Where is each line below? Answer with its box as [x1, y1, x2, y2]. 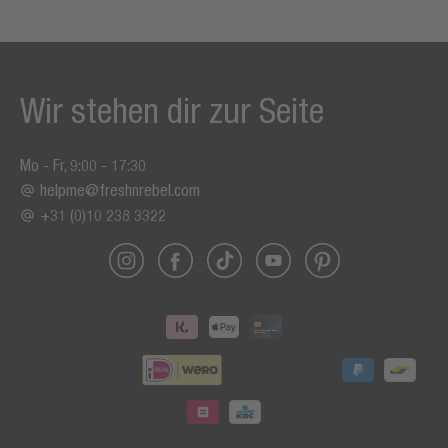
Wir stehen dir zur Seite [20, 90, 324, 131]
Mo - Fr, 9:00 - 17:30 [20, 156, 146, 175]
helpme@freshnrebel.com [40, 181, 200, 200]
